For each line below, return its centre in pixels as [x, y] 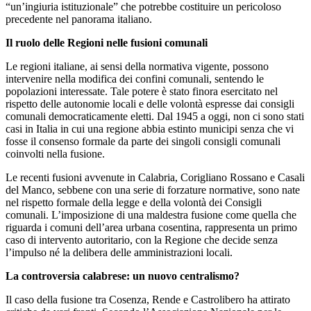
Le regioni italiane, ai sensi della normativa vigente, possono [137, 66]
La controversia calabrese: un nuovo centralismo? [123, 276]
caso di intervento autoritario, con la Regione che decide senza [142, 239]
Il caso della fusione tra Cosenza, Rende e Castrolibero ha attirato [148, 299]
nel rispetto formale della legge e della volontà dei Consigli [134, 202]
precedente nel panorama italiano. [79, 19]
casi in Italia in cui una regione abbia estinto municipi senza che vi [150, 128]
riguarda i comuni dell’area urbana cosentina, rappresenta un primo [151, 227]
